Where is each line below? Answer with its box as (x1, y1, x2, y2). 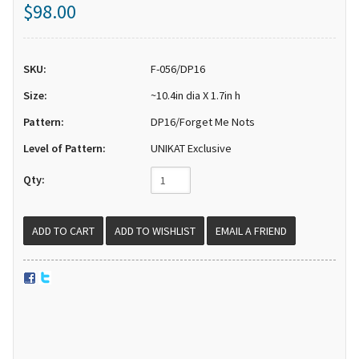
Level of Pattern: (23, 141, 107, 156)
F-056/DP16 (151, 62, 206, 77)
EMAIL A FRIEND (216, 224, 288, 239)
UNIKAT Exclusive (151, 141, 232, 156)
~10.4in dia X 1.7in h (151, 88, 241, 103)
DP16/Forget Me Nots (151, 115, 256, 130)
